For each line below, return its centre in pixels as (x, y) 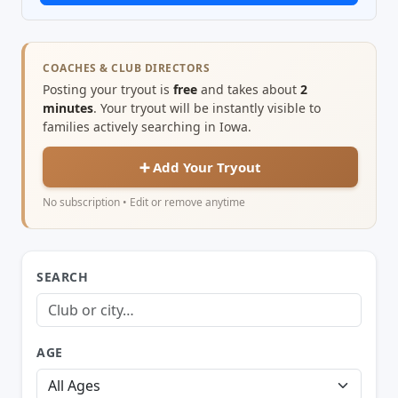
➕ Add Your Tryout (200, 167)
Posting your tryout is (108, 89)
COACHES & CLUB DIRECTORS (126, 68)
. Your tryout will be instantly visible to (207, 107)
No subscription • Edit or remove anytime (144, 202)
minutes (68, 107)
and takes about (249, 89)
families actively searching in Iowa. (147, 126)
